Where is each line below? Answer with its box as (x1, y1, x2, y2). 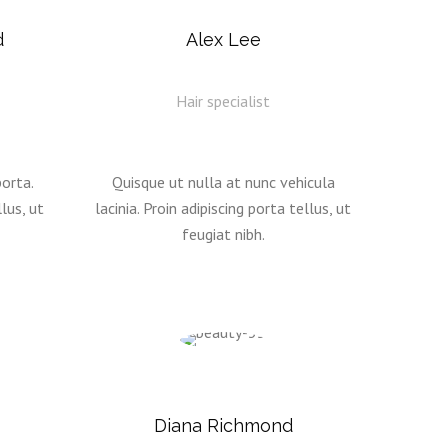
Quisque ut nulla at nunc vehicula (111, 172, 335, 192)
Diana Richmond (153, 415, 293, 436)
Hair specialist (176, 91, 270, 111)
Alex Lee (185, 29, 261, 50)
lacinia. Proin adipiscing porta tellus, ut (95, 198, 351, 218)
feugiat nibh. (181, 224, 265, 244)
